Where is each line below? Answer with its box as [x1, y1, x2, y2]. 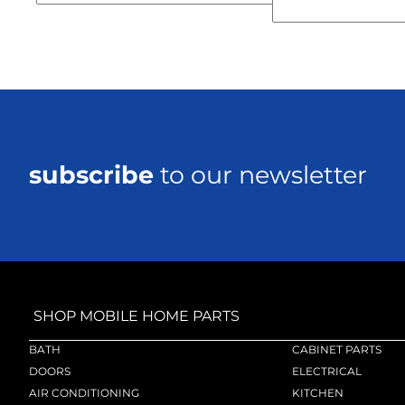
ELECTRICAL [292, 364, 363, 378]
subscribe [29, 160, 154, 190]
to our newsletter [154, 160, 367, 190]
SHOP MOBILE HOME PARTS [33, 307, 240, 325]
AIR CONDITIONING [29, 386, 139, 400]
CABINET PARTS [292, 343, 382, 356]
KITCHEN [292, 386, 344, 400]
